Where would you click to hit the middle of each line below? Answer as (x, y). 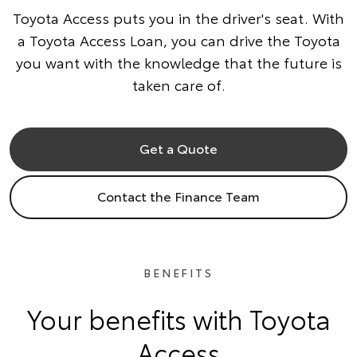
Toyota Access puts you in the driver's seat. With (178, 18)
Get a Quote (178, 148)
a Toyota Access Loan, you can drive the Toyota (178, 40)
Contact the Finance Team (178, 196)
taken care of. (178, 84)
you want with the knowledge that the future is (178, 62)
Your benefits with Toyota (178, 318)
